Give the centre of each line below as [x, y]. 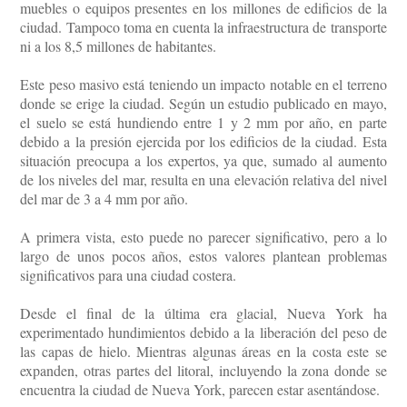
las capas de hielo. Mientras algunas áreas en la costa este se [203, 352]
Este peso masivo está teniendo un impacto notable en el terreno [203, 84]
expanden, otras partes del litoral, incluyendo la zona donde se [203, 371]
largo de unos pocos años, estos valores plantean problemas [203, 256]
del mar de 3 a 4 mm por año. [104, 199]
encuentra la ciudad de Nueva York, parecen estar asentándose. [200, 390]
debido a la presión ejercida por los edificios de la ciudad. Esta [203, 142]
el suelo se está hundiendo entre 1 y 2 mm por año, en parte [203, 123]
